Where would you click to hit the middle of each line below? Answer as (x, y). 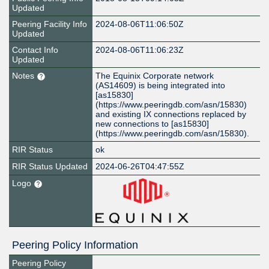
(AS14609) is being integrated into (161, 86)
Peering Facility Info (50, 24)
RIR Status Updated (50, 167)
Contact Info (35, 50)
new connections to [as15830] (153, 124)
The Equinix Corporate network (155, 76)
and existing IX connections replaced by (171, 114)
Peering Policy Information (75, 245)
